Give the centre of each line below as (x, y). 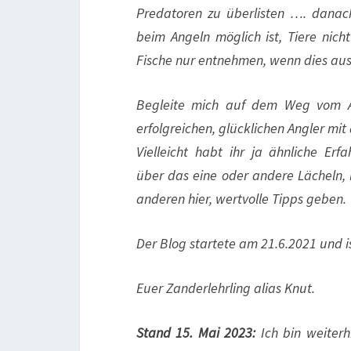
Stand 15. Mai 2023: (196, 333)
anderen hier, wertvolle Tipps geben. (241, 199)
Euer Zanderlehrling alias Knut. (226, 288)
